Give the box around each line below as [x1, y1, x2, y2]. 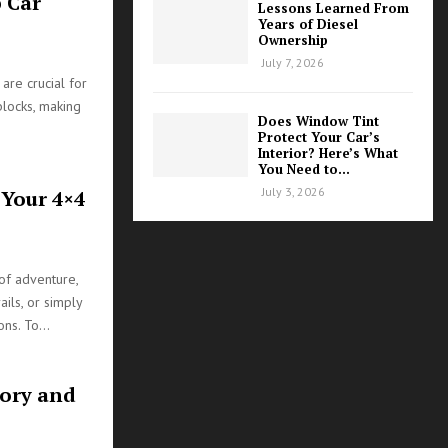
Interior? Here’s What [258, 144, 398, 163]
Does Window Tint [258, 112, 379, 131]
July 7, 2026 [262, 55, 324, 71]
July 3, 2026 [262, 184, 325, 200]
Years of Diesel [258, 15, 358, 34]
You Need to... [258, 160, 350, 179]
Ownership [258, 31, 328, 50]
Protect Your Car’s [258, 128, 380, 147]
